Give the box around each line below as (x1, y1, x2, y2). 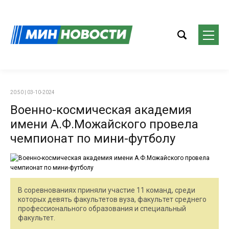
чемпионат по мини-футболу (10, 131, 175, 146)
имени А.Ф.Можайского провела (10, 117, 198, 131)
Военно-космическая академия (10, 103, 192, 117)
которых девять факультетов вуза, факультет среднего (18, 195, 207, 203)
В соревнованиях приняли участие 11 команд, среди (18, 186, 195, 194)
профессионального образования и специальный (18, 204, 186, 213)
